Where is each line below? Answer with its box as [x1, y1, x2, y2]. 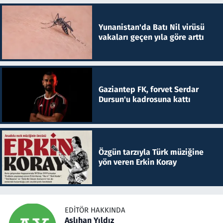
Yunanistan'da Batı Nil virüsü [98, 22, 205, 32]
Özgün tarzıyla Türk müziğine [98, 147, 204, 157]
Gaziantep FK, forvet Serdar [98, 85, 199, 95]
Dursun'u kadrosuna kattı [98, 95, 191, 105]
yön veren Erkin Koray [98, 157, 177, 167]
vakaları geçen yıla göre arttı [98, 32, 204, 42]
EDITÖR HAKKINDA [65, 205, 125, 215]
